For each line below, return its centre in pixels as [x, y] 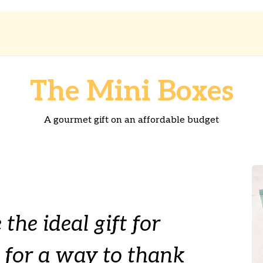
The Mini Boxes [131, 92]
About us [102, 33]
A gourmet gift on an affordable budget [131, 120]
